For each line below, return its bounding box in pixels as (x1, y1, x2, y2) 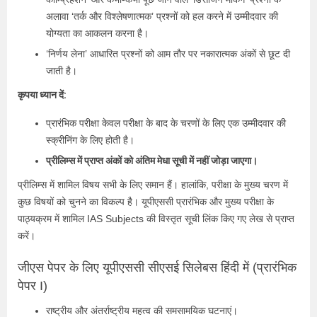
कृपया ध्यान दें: (18, 87, 67, 102)
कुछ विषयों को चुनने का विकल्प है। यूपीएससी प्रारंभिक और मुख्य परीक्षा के (18, 195, 274, 207)
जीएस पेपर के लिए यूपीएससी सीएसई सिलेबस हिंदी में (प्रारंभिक (18, 260, 296, 275)
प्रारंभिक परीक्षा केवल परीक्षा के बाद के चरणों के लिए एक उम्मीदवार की (46, 117, 286, 129)
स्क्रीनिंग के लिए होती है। (46, 134, 134, 146)
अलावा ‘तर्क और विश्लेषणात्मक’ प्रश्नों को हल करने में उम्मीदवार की (46, 10, 278, 22)
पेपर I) (18, 278, 47, 293)
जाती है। (46, 64, 77, 76)
